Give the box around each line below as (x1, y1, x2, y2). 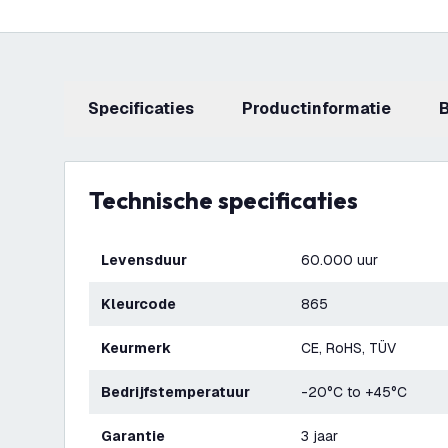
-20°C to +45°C (301, 383, 407, 401)
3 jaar (301, 427, 338, 445)
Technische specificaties (102, 185, 358, 215)
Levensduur (109, 251, 187, 269)
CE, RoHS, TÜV (301, 339, 396, 357)
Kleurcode (111, 295, 176, 313)
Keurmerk (110, 339, 171, 357)
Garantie (112, 427, 165, 445)
